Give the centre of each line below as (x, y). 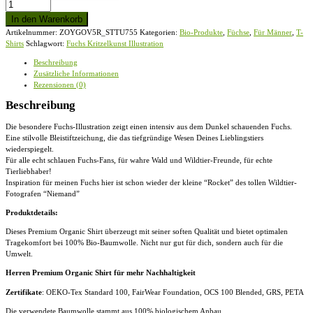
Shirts (15, 43)
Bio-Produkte (201, 32)
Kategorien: (160, 32)
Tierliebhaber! (29, 171)
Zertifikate (24, 292)
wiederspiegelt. (30, 148)
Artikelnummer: (32, 32)
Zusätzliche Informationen (76, 73)
